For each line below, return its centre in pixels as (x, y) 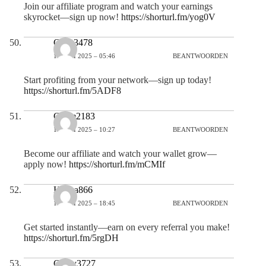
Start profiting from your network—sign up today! (118, 80)
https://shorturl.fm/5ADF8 (72, 91)
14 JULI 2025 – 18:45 (84, 203)
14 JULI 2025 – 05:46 (84, 56)
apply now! (46, 164)
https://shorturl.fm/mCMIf (117, 164)
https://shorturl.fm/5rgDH (71, 238)
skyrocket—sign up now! (72, 17)
